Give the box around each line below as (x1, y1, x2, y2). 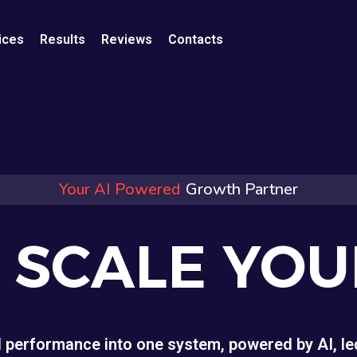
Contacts (168, 32, 224, 47)
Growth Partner (186, 178, 298, 200)
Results (40, 32, 86, 47)
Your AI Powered (59, 178, 180, 200)
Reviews (101, 32, 153, 47)
